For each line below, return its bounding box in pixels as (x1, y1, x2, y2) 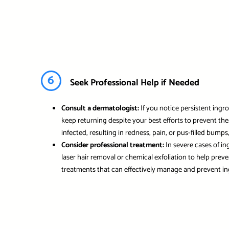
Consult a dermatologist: (61, 102, 139, 115)
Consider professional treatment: (61, 139, 164, 152)
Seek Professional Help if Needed (70, 75, 199, 90)
